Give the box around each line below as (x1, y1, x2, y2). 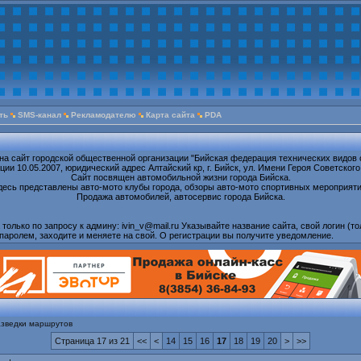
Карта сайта (146, 110, 195, 119)
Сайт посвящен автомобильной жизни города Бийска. (70, 172, 291, 183)
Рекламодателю (71, 110, 136, 119)
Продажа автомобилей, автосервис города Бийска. (76, 192, 285, 202)
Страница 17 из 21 (55, 336, 130, 346)
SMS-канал (18, 110, 61, 119)
